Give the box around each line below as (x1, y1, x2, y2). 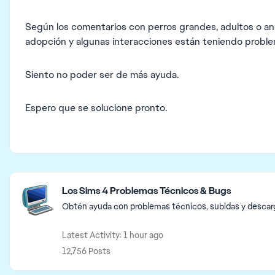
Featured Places (9, 171, 98, 187)
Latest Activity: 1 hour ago (62, 230, 163, 241)
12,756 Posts (62, 246, 110, 257)
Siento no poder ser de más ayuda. (25, 68, 179, 81)
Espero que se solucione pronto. (25, 101, 167, 114)
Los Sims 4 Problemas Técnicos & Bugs (62, 184, 231, 197)
